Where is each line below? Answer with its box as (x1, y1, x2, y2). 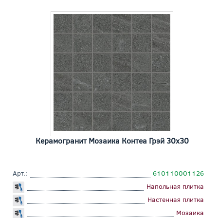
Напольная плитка (146, 181, 204, 191)
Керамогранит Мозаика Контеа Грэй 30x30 (35, 135, 189, 145)
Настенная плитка (147, 194, 204, 204)
